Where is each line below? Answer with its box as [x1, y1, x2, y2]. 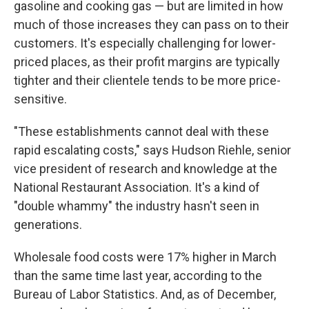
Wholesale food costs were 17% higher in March [14, 250, 277, 264]
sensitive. [14, 92, 67, 106]
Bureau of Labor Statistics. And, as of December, [14, 287, 276, 301]
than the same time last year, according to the [14, 268, 262, 283]
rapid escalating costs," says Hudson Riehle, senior [14, 143, 291, 157]
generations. [14, 217, 82, 232]
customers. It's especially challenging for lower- [14, 36, 276, 50]
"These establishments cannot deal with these [14, 124, 269, 139]
